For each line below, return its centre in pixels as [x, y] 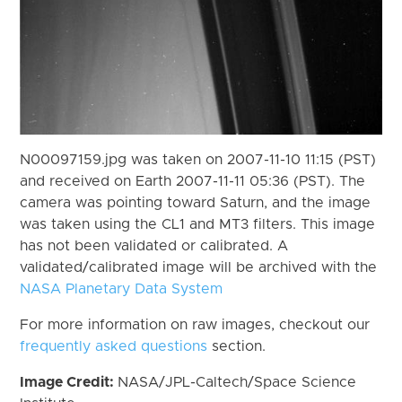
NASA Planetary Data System [122, 288]
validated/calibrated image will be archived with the [199, 267]
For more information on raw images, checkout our [195, 324]
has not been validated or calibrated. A [154, 245]
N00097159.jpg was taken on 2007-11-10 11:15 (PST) [198, 159]
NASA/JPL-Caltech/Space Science [237, 382]
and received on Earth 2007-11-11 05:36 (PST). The [193, 181]
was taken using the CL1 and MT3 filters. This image [198, 224]
